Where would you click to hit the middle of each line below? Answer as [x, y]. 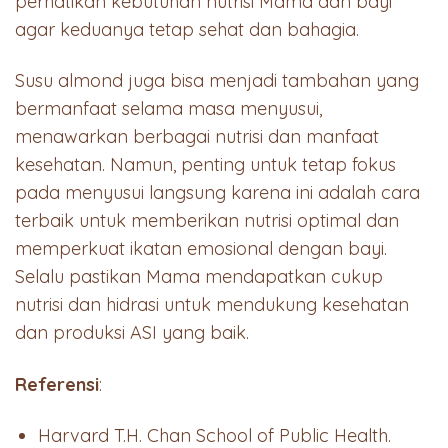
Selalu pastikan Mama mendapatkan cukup [199, 277]
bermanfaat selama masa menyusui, [168, 109]
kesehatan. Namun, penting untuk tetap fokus [205, 165]
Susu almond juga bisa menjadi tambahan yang [217, 81]
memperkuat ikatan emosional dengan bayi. [201, 249]
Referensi [57, 384]
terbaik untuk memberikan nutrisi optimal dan [207, 221]
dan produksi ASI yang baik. [132, 333]
